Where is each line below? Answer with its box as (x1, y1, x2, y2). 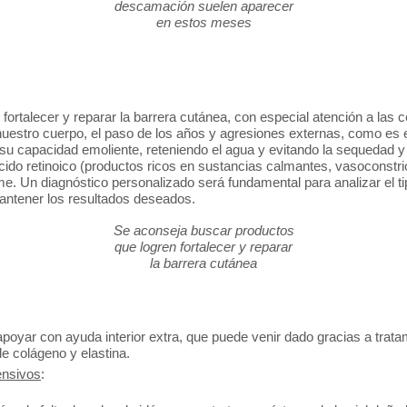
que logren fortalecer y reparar (114, 238, 293, 254)
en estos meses (155, 14, 252, 30)
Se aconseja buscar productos (113, 222, 294, 238)
